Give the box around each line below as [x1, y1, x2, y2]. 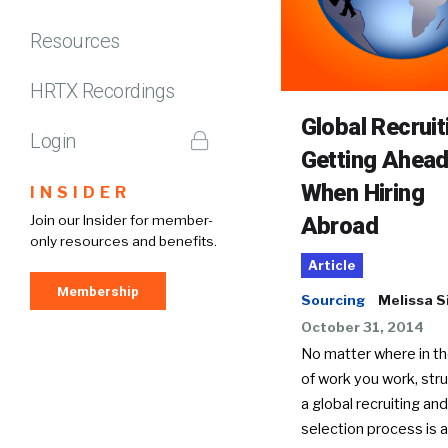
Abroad [300, 211, 379, 240]
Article [307, 257, 356, 273]
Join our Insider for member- [30, 211, 213, 228]
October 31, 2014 [300, 318, 424, 335]
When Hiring [300, 178, 425, 207]
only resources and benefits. [30, 232, 217, 249]
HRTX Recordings [30, 78, 175, 103]
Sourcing [300, 291, 365, 308]
